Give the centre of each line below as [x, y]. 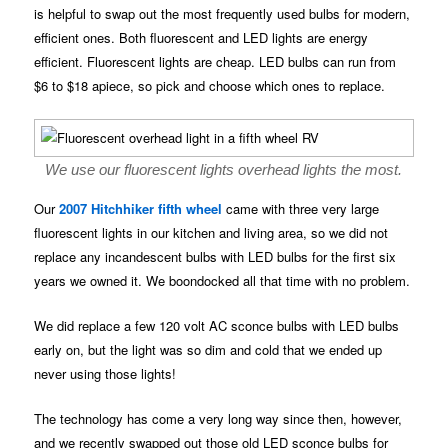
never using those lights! [105, 373]
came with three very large [301, 208]
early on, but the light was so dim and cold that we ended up [208, 349]
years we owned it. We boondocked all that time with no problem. [222, 280]
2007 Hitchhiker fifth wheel [141, 208]
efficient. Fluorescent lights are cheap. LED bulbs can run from [215, 61]
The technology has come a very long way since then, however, [218, 419]
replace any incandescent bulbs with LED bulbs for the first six [215, 256]
